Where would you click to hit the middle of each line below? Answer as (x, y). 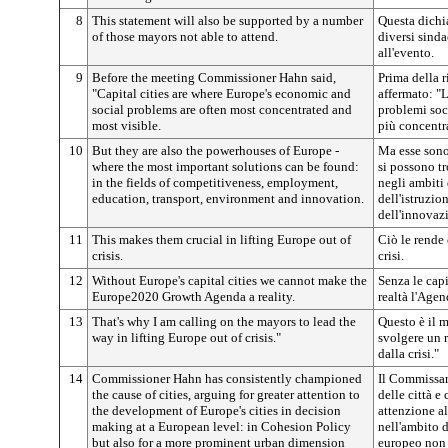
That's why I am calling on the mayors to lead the (224, 321)
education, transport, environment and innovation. (228, 198)
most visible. (126, 125)
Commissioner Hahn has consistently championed (227, 378)
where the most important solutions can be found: (225, 166)
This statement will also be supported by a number (227, 20)
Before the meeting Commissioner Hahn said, (214, 77)
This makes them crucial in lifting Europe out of (221, 239)
